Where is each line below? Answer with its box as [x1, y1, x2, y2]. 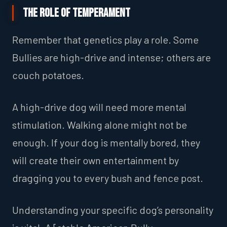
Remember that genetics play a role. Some [12, 33, 199, 46]
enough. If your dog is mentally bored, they [12, 136, 200, 148]
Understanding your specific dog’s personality [12, 203, 213, 216]
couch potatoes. [12, 68, 84, 81]
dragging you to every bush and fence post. [12, 171, 203, 184]
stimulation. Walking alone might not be [12, 118, 187, 131]
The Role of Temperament [23, 6, 130, 21]
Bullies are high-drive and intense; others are [12, 51, 211, 63]
